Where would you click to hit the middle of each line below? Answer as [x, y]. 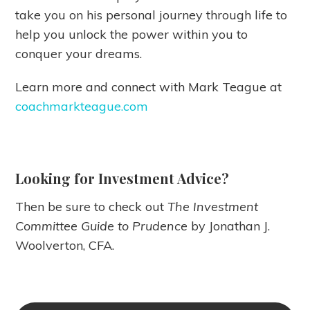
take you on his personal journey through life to [152, 15]
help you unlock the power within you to [132, 35]
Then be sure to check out [92, 207]
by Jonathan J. [231, 226]
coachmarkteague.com [82, 107]
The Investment [213, 207]
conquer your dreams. [79, 54]
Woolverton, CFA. [65, 246]
